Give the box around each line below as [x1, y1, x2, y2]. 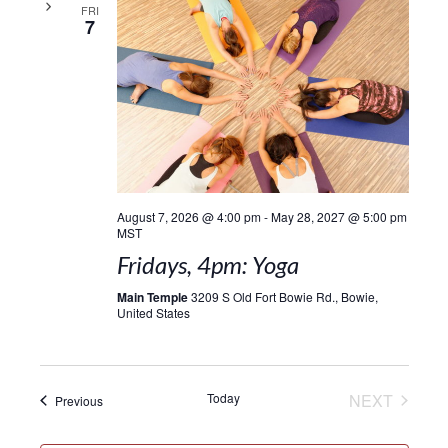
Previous [54, 391, 103, 409]
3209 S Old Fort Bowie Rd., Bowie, [190, 287, 378, 305]
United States [116, 303, 190, 321]
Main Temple [116, 287, 191, 306]
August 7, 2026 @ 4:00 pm [116, 207, 261, 225]
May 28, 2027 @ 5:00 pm [270, 207, 407, 225]
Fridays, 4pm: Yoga [116, 249, 299, 279]
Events [101, 390, 139, 408]
